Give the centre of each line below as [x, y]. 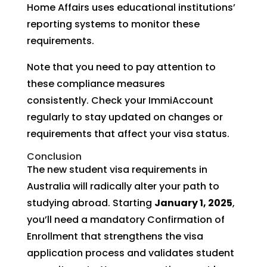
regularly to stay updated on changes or [125, 117]
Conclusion [54, 156]
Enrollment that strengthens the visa [115, 236]
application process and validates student [130, 253]
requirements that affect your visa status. [128, 134]
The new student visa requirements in [117, 170]
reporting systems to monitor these [113, 24]
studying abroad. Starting [90, 203]
